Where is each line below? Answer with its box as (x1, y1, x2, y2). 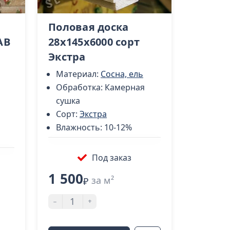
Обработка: (56, 82, 105, 93)
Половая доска (48, 20, 129, 34)
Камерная (105, 82, 145, 93)
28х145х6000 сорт (48, 35, 140, 49)
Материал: (56, 68, 101, 80)
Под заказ (92, 152, 131, 164)
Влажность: (56, 122, 104, 133)
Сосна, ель (101, 68, 143, 80)
